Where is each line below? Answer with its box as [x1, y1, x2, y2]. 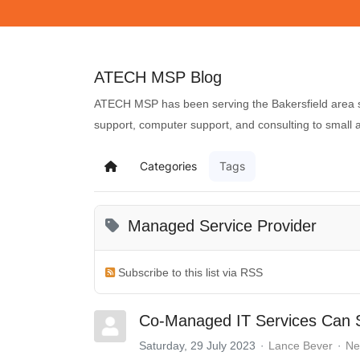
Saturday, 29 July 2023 [139, 338, 256, 352]
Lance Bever [268, 338, 333, 352]
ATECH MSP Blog [94, 68, 222, 86]
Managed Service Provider [128, 216, 317, 235]
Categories [140, 158, 197, 173]
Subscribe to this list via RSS [118, 265, 264, 279]
